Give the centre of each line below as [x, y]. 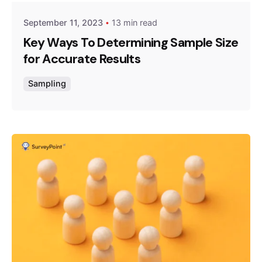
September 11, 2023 [63, 22]
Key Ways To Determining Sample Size [131, 43]
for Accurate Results [82, 59]
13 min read [135, 22]
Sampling [47, 84]
